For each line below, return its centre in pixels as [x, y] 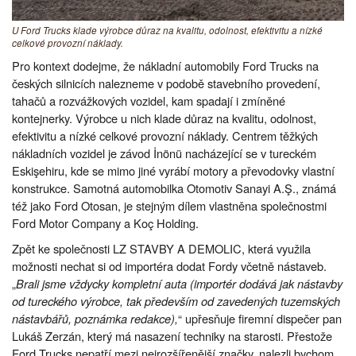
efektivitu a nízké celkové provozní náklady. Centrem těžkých [165, 136]
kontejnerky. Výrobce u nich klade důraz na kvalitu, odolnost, [164, 118]
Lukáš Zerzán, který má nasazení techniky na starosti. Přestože [172, 336]
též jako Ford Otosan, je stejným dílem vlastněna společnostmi [169, 206]
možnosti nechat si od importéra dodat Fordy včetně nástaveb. [169, 266]
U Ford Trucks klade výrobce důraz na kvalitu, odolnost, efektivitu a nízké [167, 31]
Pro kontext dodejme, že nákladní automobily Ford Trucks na [165, 66]
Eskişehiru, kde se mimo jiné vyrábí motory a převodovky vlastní [173, 171]
